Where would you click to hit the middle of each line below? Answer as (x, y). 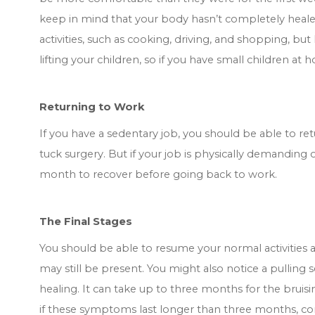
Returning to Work (92, 107)
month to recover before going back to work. (158, 175)
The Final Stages (86, 222)
